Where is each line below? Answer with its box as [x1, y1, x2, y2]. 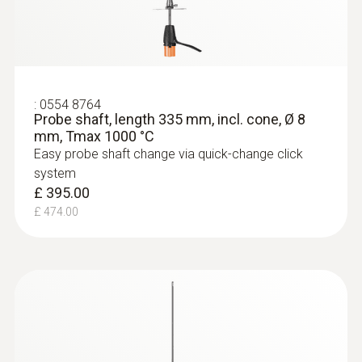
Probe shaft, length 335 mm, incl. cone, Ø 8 [34, 110, 305, 128]
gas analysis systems [53, 266, 193, 284]
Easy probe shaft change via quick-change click [34, 145, 303, 162]
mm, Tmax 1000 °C [34, 127, 154, 145]
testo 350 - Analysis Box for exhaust [53, 249, 284, 267]
